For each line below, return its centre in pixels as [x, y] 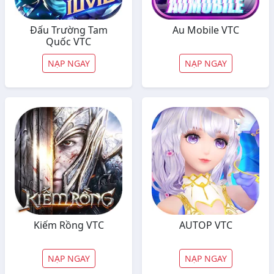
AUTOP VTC [206, 225]
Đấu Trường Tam [68, 30]
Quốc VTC [68, 42]
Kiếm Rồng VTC [68, 225]
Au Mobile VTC [206, 30]
